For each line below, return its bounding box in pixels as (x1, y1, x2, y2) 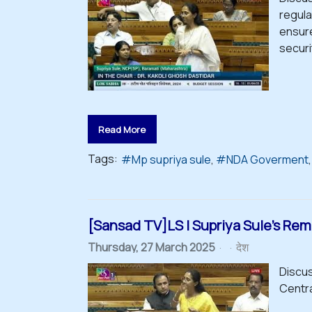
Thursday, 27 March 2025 (88, 239, 215, 255)
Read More (98, 123, 146, 136)
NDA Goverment (226, 152, 309, 168)
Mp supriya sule (132, 152, 211, 168)
